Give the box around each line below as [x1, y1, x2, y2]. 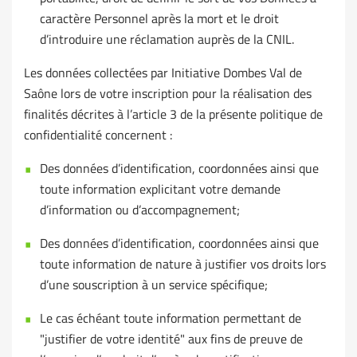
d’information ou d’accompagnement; [40, 200, 240, 220]
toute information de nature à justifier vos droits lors [40, 254, 326, 274]
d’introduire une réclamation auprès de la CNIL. [40, 29, 294, 49]
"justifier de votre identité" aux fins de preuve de [40, 329, 303, 349]
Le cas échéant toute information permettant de [40, 308, 301, 328]
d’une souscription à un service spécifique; [40, 275, 268, 295]
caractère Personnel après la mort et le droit [40, 9, 279, 29]
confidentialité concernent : [24, 125, 172, 145]
